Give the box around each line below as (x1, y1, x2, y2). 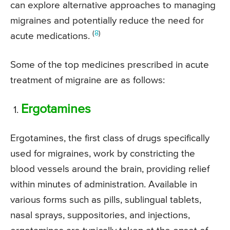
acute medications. (10, 31, 92, 42)
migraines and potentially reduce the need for (10, 16, 204, 26)
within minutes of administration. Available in (10, 180, 197, 190)
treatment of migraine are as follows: (10, 75, 167, 86)
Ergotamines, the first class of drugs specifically (10, 133, 209, 144)
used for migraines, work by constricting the (10, 149, 195, 159)
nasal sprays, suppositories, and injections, (10, 210, 190, 221)
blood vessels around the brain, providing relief (10, 164, 209, 175)
